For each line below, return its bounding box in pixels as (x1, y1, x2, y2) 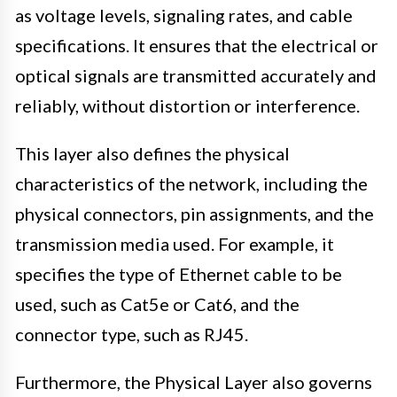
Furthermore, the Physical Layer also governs (15, 371, 372, 393)
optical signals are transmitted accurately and (15, 65, 377, 87)
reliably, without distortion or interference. (15, 95, 360, 117)
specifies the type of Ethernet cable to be (15, 263, 342, 285)
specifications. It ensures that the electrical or (15, 35, 378, 57)
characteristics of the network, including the (15, 173, 368, 195)
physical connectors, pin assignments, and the (15, 203, 374, 225)
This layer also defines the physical (15, 143, 290, 165)
